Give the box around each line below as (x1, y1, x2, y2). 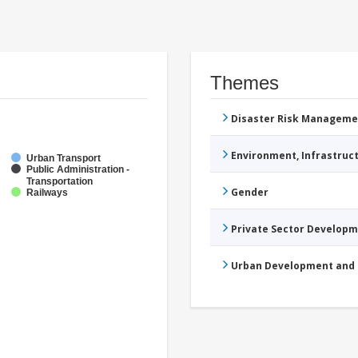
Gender (231, 185, 268, 199)
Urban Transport (26, 152, 101, 164)
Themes (210, 71, 279, 93)
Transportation (26, 175, 93, 187)
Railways (26, 186, 68, 198)
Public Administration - (26, 163, 129, 175)
